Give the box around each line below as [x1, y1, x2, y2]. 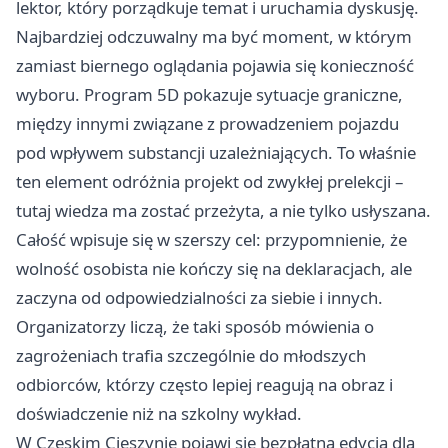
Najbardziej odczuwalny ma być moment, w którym [16, 25, 412, 49]
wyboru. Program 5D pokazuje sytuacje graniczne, [16, 83, 403, 107]
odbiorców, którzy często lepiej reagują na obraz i [16, 373, 393, 397]
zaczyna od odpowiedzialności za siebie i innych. [16, 286, 383, 310]
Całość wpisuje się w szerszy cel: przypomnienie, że [16, 228, 407, 252]
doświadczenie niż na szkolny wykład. [16, 402, 302, 426]
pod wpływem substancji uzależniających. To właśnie [16, 141, 416, 165]
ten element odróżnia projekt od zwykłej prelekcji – [16, 170, 403, 194]
